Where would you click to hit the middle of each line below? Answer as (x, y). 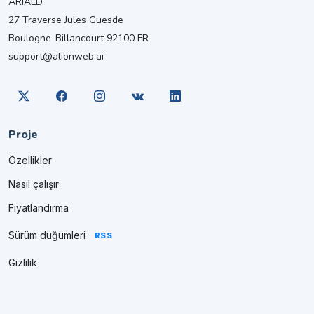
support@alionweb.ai (56, 56)
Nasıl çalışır (34, 184)
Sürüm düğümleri (47, 235)
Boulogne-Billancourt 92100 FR (78, 38)
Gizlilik (23, 262)
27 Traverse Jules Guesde (66, 20)
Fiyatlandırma (39, 207)
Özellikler (30, 160)
